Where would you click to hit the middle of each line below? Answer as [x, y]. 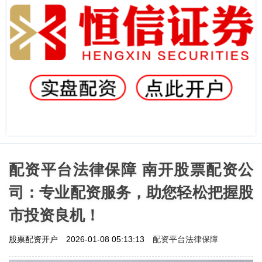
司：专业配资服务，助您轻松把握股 [131, 192]
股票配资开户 [35, 239]
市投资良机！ [54, 215]
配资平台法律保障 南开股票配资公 [131, 169]
